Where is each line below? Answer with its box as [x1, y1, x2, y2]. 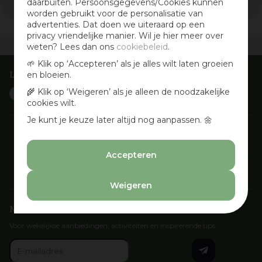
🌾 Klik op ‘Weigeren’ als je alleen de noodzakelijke [27, 87, 230, 97]
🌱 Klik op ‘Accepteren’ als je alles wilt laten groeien [27, 58, 233, 69]
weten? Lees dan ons [27, 42, 116, 52]
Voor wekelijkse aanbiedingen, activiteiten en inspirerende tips [9, 220, 215, 230]
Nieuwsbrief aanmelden [9, 203, 110, 215]
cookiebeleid [116, 42, 168, 52]
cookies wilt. [27, 98, 76, 108]
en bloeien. [27, 70, 71, 80]
